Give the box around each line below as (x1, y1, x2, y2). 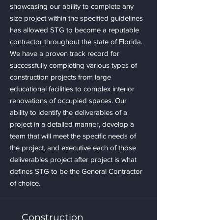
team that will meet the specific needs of (10, 132, 136, 140)
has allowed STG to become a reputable (10, 26, 139, 34)
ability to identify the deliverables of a (10, 108, 127, 116)
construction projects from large (10, 73, 111, 81)
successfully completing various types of (10, 61, 137, 69)
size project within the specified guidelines (10, 14, 143, 22)
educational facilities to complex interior (10, 84, 135, 93)
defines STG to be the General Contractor (10, 167, 142, 175)
